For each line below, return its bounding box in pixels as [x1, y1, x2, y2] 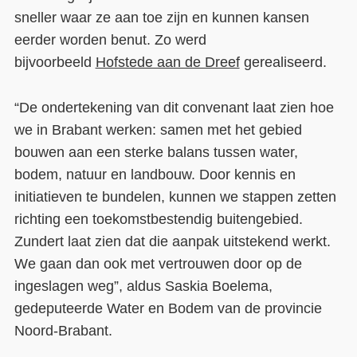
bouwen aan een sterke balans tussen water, [14, 144, 298, 161]
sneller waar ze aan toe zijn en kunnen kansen [14, 10, 309, 26]
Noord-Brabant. [14, 323, 112, 339]
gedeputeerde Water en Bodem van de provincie [14, 300, 322, 317]
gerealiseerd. [239, 54, 327, 71]
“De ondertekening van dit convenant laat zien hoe [14, 100, 334, 116]
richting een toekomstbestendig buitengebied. [14, 211, 303, 228]
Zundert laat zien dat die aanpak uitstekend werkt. [14, 233, 331, 250]
